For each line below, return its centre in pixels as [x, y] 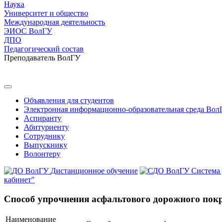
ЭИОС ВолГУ [28, 31]
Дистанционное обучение [94, 171]
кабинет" [19, 180]
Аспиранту [43, 118]
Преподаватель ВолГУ [42, 58]
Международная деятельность [55, 22]
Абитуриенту [46, 127]
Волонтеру [42, 154]
